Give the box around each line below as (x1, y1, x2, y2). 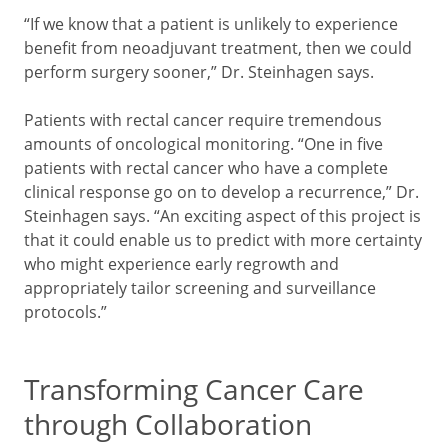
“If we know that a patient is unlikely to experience (24, 12, 398, 35)
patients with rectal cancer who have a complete (24, 156, 388, 179)
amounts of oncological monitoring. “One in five (24, 132, 383, 155)
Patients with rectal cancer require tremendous (24, 108, 382, 131)
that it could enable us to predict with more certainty (24, 228, 422, 251)
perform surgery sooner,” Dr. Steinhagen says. (24, 60, 374, 83)
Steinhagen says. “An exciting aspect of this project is (24, 204, 421, 227)
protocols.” (24, 300, 107, 323)
